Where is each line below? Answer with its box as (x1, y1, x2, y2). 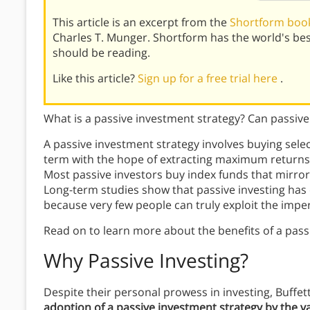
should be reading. (53, 45, 150, 61)
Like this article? (53, 71, 138, 86)
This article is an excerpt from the (53, 15, 230, 30)
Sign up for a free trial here (138, 71, 280, 86)
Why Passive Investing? (44, 247, 248, 274)
